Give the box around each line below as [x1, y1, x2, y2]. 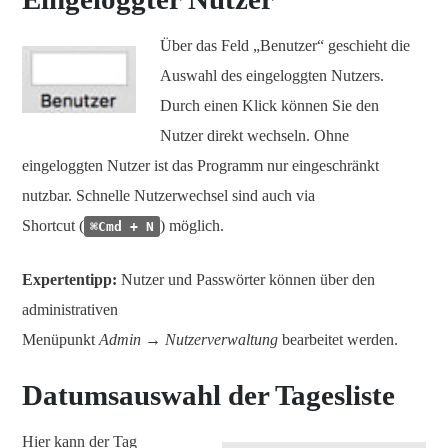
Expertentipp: [22, 270, 117, 288]
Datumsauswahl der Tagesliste [22, 378, 395, 411]
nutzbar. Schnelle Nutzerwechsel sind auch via [22, 186, 315, 204]
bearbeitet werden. [278, 330, 398, 348]
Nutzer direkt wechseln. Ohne [160, 126, 349, 144]
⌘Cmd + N [90, 218, 154, 234]
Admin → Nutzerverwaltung [99, 330, 278, 348]
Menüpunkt [22, 330, 99, 348]
